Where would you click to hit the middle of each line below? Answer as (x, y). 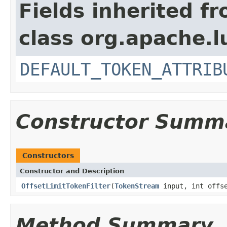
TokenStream (137, 186)
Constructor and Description (72, 171)
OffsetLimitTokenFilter (66, 186)
